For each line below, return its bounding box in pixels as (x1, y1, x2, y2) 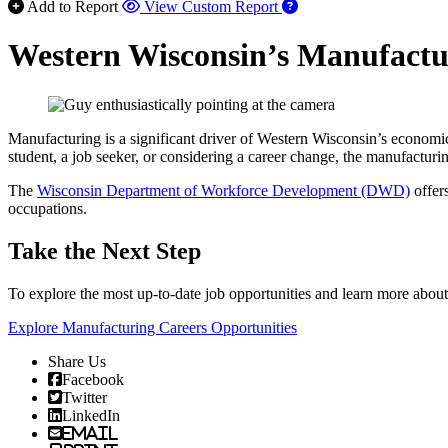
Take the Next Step (8, 237, 201, 264)
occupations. (8, 199, 87, 217)
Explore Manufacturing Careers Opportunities (8, 318, 297, 336)
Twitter (62, 388, 107, 405)
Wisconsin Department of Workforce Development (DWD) (37, 181, 410, 199)
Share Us (48, 352, 106, 370)
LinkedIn (62, 406, 120, 423)
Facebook (62, 370, 124, 387)
